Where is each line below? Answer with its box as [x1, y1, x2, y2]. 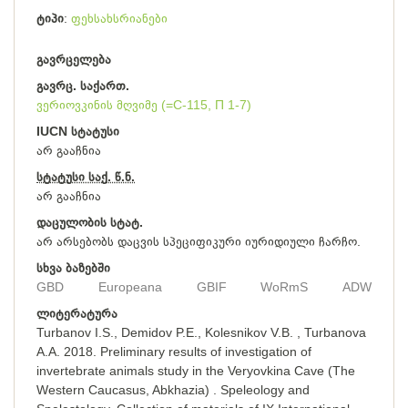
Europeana [97, 280, 162, 294]
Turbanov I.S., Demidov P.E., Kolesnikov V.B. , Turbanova [36, 325, 366, 340]
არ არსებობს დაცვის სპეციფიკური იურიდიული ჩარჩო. [36, 234, 361, 249]
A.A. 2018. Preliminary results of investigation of [36, 344, 311, 359]
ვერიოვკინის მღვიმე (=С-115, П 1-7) [36, 97, 251, 112]
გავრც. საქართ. [36, 78, 129, 93]
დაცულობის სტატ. [36, 215, 143, 229]
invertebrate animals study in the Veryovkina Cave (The [36, 363, 355, 378]
